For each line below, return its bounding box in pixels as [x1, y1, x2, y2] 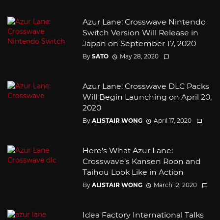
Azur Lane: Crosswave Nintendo [82, 17, 206, 27]
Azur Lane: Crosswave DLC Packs [82, 82, 209, 91]
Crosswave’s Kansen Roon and [82, 157, 201, 166]
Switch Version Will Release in [82, 27, 198, 37]
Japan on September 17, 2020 [82, 38, 196, 48]
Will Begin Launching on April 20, [82, 92, 212, 102]
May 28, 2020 [119, 53, 159, 60]
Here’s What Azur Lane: [82, 146, 173, 156]
